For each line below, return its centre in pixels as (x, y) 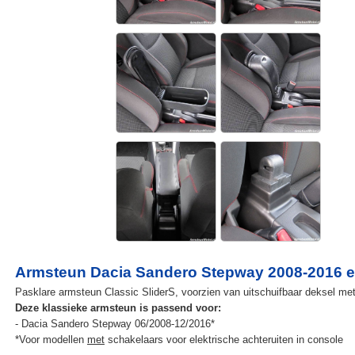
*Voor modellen (51, 339)
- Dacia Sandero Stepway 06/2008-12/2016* (115, 323)
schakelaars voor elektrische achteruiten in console (223, 339)
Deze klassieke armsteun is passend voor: (118, 307)
